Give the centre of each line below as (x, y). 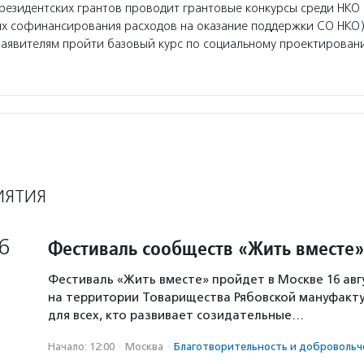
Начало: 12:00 (81, 347)
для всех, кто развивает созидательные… (176, 315)
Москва (144, 347)
